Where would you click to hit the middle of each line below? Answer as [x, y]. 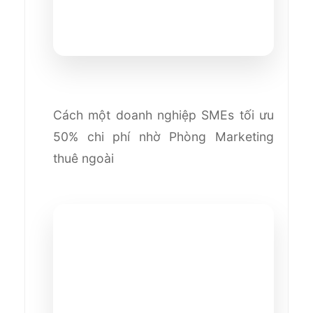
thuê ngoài [83, 159]
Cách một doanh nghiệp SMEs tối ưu [163, 115]
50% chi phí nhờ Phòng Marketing [163, 137]
